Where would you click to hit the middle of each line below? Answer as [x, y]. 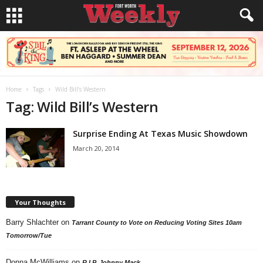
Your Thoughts [40, 202]
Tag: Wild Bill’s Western [82, 107]
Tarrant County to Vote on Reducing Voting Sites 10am [157, 222]
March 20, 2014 [96, 148]
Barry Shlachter [32, 222]
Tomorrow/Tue [29, 235]
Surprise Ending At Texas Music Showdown [160, 134]
